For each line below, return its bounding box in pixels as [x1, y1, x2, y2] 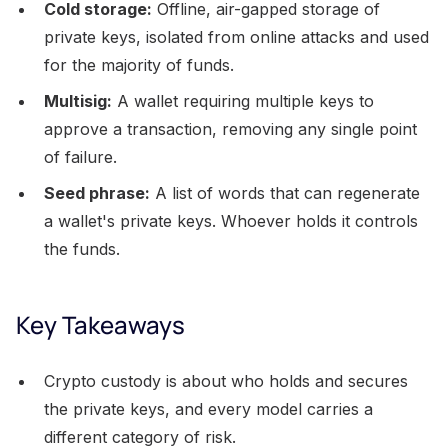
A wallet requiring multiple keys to [112, 90, 374, 111]
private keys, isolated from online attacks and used [44, 26, 429, 47]
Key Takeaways [16, 307, 185, 341]
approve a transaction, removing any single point [44, 118, 417, 139]
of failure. [44, 146, 117, 167]
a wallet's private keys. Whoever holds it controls [44, 210, 418, 231]
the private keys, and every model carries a [44, 398, 373, 419]
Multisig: [44, 90, 112, 111]
